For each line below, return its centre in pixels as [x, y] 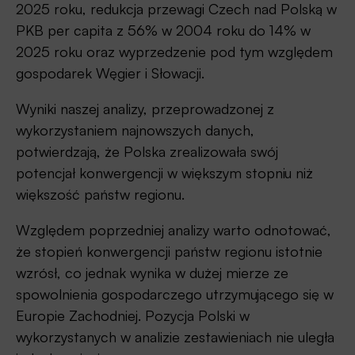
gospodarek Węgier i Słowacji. [110, 73]
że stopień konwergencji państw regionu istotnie [169, 251]
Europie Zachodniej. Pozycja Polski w [133, 315]
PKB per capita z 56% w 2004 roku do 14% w [163, 30]
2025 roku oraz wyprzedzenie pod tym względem [174, 51]
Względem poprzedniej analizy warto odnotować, [174, 229]
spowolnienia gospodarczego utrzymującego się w [175, 294]
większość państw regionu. [100, 194]
